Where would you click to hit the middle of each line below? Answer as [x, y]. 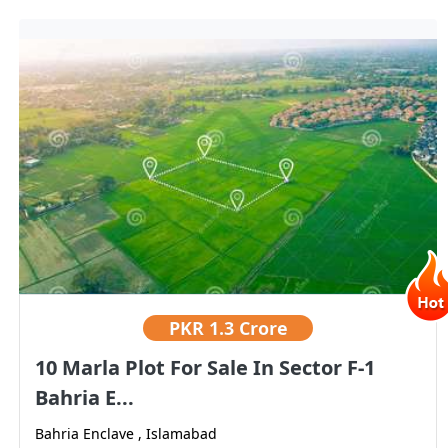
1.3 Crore [248, 328]
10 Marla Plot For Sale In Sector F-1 [205, 368]
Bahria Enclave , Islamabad [126, 434]
